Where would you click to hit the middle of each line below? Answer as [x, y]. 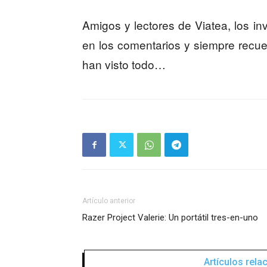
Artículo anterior [109, 201]
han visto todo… [124, 64]
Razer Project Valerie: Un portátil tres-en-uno [170, 218]
